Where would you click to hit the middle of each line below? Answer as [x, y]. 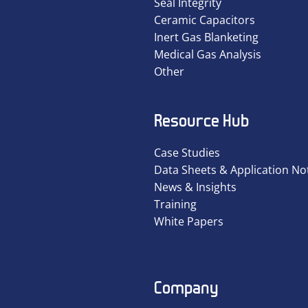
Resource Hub [201, 120]
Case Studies [187, 152]
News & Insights [195, 187]
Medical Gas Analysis [208, 55]
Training [175, 204]
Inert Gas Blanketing [206, 37]
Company [186, 287]
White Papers [189, 221]
